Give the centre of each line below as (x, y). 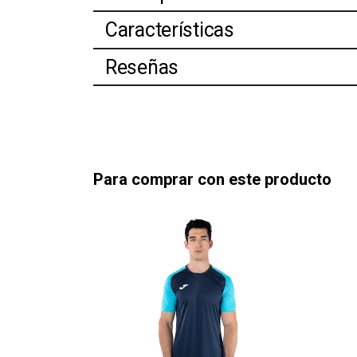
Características (170, 30)
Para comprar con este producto (212, 180)
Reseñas (142, 67)
